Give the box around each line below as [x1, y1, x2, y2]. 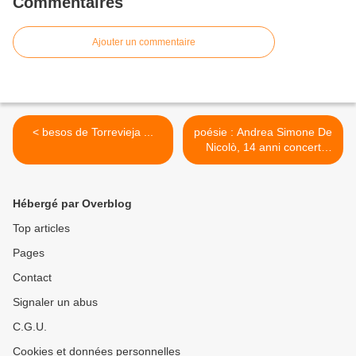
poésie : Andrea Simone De [194, 126, 332, 139]
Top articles [13, 222, 70, 235]
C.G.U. [13, 320, 47, 334]
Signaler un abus [13, 296, 98, 309]
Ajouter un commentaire [92, 37, 195, 48]
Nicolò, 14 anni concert [205, 141, 284, 154]
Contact [13, 271, 52, 284]
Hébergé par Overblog [13, 197, 132, 211]
